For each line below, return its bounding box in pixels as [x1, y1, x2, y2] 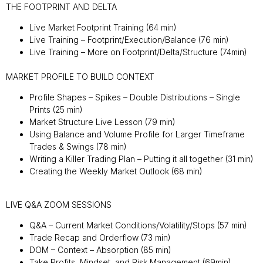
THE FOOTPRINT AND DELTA [6, 1, 117, 12]
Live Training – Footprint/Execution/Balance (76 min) [29, 35, 229, 45]
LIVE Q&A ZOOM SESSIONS [6, 199, 112, 210]
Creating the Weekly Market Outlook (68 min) [29, 166, 203, 177]
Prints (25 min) [29, 104, 83, 115]
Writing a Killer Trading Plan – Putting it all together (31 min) [29, 154, 254, 164]
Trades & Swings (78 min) [29, 141, 127, 152]
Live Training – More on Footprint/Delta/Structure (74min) [29, 47, 247, 57]
